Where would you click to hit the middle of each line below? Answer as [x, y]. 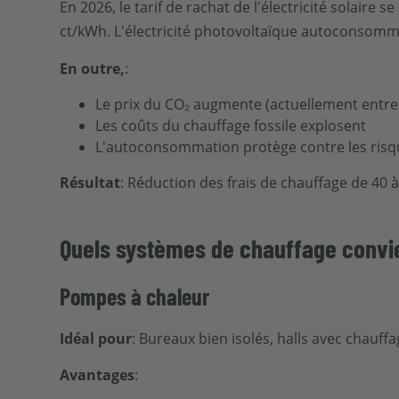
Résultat [90, 182]
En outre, [93, 68]
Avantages [98, 375]
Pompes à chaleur [135, 296]
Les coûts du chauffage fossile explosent [231, 126]
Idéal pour [96, 338]
